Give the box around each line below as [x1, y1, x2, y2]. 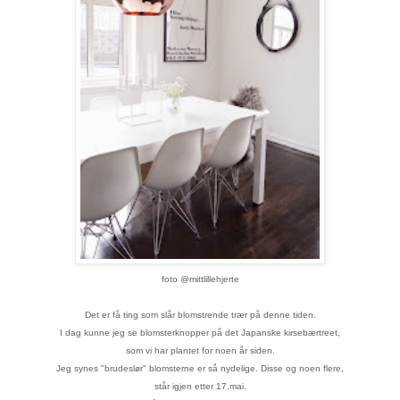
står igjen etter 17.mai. [154, 381, 246, 392]
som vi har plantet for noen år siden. [125, 346, 275, 356]
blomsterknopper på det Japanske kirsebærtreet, [140, 328, 340, 338]
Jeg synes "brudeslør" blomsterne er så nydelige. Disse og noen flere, [56, 363, 344, 374]
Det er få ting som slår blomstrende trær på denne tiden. [84, 310, 316, 321]
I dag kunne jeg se [60, 328, 140, 338]
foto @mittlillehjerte [161, 274, 239, 285]
